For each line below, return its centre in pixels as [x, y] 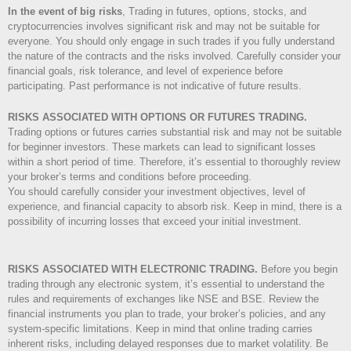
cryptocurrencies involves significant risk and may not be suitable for [164, 27]
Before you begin [298, 270]
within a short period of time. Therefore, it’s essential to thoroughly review [174, 162]
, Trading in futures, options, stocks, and [214, 12]
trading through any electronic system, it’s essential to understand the [166, 284]
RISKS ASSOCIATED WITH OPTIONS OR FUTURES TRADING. [157, 118]
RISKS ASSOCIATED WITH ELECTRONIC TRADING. [133, 270]
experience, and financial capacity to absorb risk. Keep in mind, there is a [175, 207]
